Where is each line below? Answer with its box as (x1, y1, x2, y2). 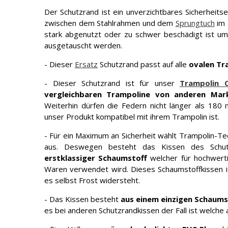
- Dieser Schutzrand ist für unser (44, 78, 175, 88)
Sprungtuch (175, 18, 215, 28)
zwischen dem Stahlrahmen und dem (44, 18, 176, 28)
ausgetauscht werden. (44, 40, 122, 50)
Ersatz (75, 59, 98, 69)
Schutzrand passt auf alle (98, 59, 189, 69)
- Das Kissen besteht (44, 194, 119, 204)
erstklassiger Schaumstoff (44, 153, 148, 163)
